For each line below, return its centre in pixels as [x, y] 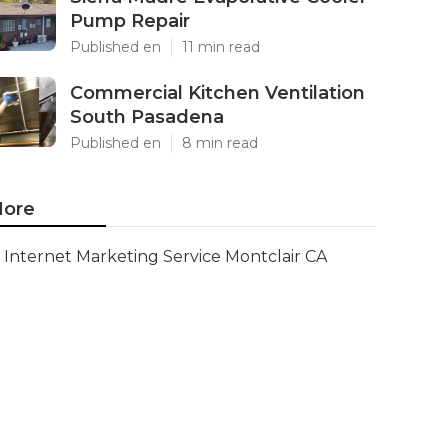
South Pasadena [147, 117]
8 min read [220, 143]
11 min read [221, 47]
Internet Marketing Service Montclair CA [165, 256]
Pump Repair [130, 21]
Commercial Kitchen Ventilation [217, 93]
